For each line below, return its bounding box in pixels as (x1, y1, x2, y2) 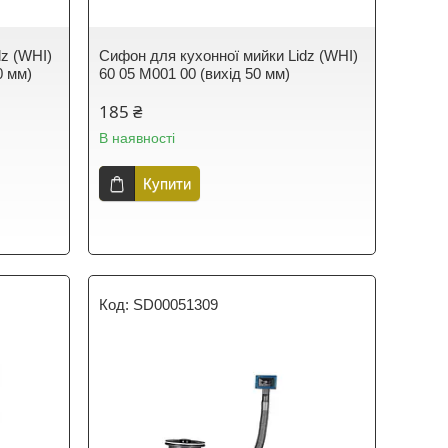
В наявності (99, 130, 176, 146)
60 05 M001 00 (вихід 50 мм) (99, 65, 291, 82)
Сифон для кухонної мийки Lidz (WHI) (99, 47, 359, 64)
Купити (143, 175, 192, 192)
